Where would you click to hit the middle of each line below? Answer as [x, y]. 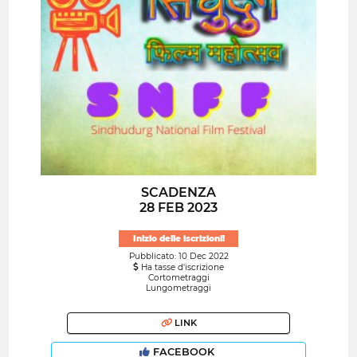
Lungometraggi [178, 288]
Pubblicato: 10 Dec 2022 [178, 256]
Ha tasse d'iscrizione [181, 267]
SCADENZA [178, 193]
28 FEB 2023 [178, 208]
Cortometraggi [178, 277]
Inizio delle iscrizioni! [178, 238]
